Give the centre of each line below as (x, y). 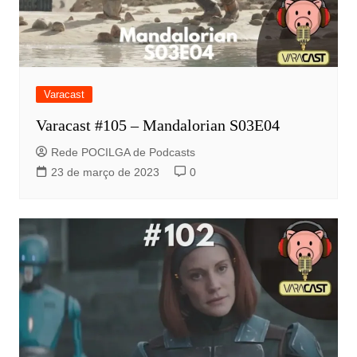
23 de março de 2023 (105, 172)
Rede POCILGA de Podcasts (123, 152)
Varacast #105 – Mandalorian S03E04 (157, 125)
